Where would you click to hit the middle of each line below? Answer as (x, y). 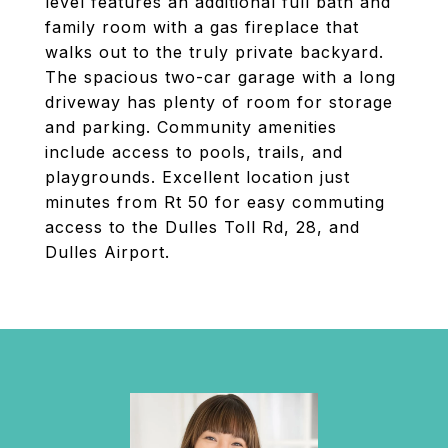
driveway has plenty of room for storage (219, 102)
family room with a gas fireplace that (202, 27)
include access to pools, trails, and (194, 152)
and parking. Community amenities (191, 127)
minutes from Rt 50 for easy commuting (215, 202)
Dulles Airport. (107, 252)
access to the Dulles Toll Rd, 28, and (202, 227)
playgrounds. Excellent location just (197, 177)
